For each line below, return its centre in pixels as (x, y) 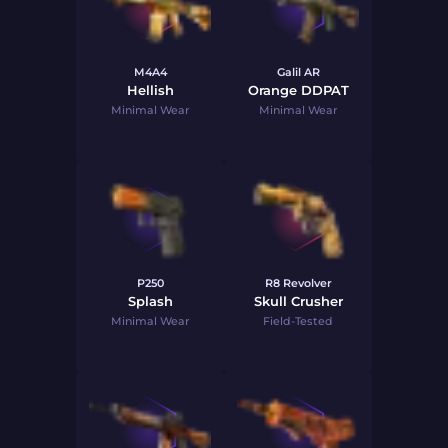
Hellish (150, 90)
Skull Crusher (298, 301)
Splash (150, 301)
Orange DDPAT (298, 90)
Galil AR (298, 72)
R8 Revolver (298, 283)
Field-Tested (298, 321)
